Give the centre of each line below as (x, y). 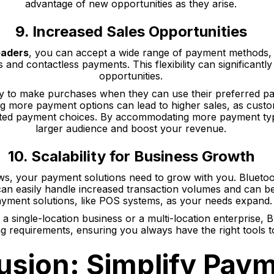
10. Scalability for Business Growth (131, 156)
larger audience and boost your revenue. (131, 128)
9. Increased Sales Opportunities (131, 31)
